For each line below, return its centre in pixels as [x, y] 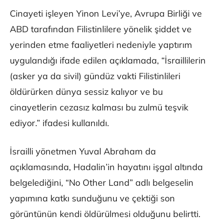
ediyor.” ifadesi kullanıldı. [59, 123]
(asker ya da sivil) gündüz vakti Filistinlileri [95, 76]
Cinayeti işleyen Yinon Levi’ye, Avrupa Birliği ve [106, 14]
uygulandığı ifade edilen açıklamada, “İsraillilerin [108, 61]
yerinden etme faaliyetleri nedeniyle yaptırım [101, 45]
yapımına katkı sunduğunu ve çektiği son [92, 198]
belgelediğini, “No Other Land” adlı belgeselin [102, 183]
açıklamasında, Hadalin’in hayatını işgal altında [106, 167]
